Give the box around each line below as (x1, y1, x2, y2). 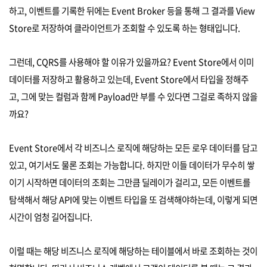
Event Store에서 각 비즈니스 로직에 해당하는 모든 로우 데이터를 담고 (9, 141, 257, 154)
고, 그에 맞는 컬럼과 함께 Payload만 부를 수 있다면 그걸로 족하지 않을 (9, 89, 257, 103)
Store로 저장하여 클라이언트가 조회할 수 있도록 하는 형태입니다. (9, 21, 240, 35)
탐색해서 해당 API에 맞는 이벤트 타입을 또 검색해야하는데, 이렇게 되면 (9, 193, 257, 206)
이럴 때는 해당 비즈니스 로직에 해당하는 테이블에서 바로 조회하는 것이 (9, 244, 257, 257)
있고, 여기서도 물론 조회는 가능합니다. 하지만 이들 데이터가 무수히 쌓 (9, 158, 254, 172)
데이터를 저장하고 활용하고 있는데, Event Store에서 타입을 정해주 (9, 72, 249, 86)
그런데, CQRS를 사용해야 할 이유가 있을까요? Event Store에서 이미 (9, 55, 254, 69)
